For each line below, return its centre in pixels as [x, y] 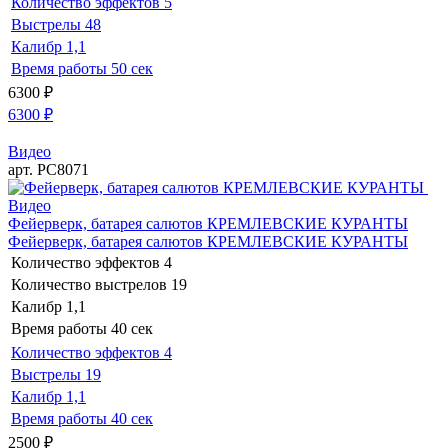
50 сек [132, 68]
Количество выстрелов [89, 284]
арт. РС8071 [48, 169]
